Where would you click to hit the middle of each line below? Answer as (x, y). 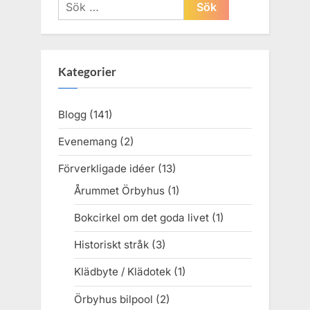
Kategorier (87, 72)
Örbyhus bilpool (113, 299)
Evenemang (88, 141)
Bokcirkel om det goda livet (141, 218)
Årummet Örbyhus (119, 191)
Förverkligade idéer (107, 168)
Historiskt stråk (111, 245)
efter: (71, 20)
